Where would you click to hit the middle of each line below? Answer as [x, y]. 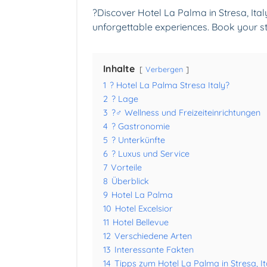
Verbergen [164, 69]
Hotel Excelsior [144, 209]
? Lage [125, 99]
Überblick [130, 181]
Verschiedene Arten [153, 236]
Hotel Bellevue [141, 223]
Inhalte [119, 69]
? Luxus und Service [150, 154]
